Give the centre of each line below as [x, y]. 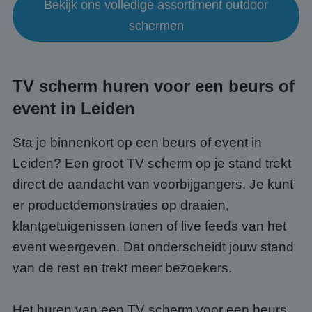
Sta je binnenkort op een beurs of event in [137, 142]
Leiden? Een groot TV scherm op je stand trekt [152, 163]
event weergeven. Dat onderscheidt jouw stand [153, 247]
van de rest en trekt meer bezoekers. [122, 268]
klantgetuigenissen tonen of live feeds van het [149, 226]
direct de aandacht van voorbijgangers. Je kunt [153, 184]
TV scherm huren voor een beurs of [154, 86]
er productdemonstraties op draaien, [121, 205]
